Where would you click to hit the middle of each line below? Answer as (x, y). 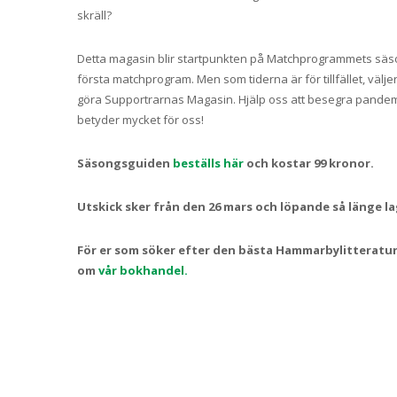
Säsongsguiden (124, 163)
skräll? (94, 16)
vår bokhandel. (143, 271)
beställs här (207, 163)
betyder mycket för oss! (140, 120)
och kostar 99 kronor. (309, 163)
